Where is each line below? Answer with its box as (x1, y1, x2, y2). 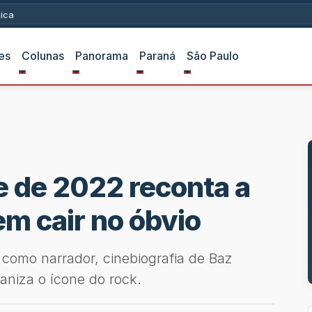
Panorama (75, 49, 128, 63)
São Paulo (186, 49, 239, 63)
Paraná (139, 49, 175, 63)
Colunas (21, 49, 64, 63)
